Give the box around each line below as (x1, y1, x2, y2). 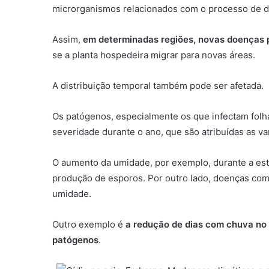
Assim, (52, 33, 83, 45)
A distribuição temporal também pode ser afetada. (52, 79, 264, 91)
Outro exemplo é (52, 218, 125, 230)
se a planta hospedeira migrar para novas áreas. (52, 49, 255, 61)
